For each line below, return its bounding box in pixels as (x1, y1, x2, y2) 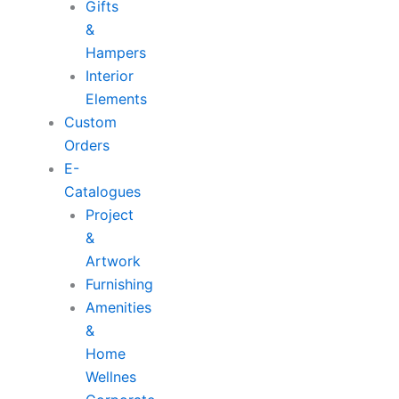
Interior (85, 67, 134, 85)
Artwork (85, 252, 141, 270)
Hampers (85, 44, 146, 61)
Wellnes (85, 368, 136, 386)
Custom (64, 113, 117, 131)
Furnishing (85, 275, 153, 293)
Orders (64, 136, 110, 154)
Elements (85, 90, 147, 108)
